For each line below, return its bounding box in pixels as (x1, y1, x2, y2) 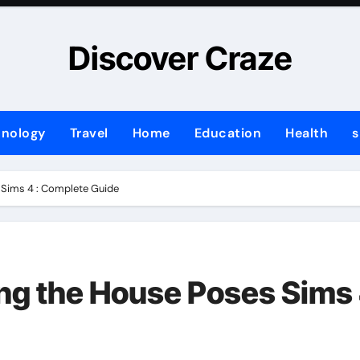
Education (194, 125, 261, 141)
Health (285, 125, 328, 141)
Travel (69, 125, 108, 141)
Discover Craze (67, 39, 292, 78)
